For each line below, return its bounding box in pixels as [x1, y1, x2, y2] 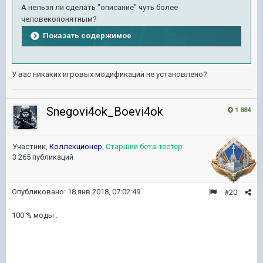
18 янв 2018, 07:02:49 [68, 187, 140, 196]
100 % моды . [12, 211, 59, 220]
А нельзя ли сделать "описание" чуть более [21, 3, 178, 12]
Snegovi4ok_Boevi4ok [46, 104, 163, 119]
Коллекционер [49, 142, 102, 151]
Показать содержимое [43, 31, 131, 40]
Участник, [12, 142, 49, 151]
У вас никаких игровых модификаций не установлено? [12, 70, 207, 79]
